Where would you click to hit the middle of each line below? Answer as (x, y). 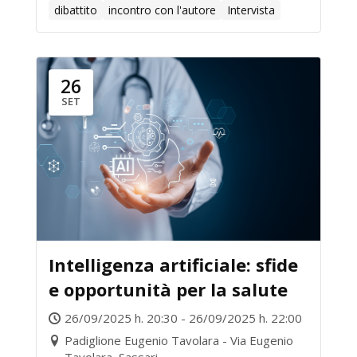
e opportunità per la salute (168, 289)
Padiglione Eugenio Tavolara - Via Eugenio (179, 340)
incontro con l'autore (162, 10)
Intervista (251, 10)
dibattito (76, 10)
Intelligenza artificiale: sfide (173, 265)
